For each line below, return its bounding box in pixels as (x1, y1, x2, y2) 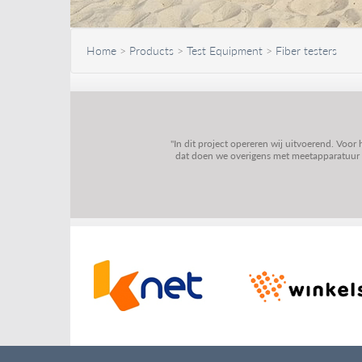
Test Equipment (187, 42, 263, 58)
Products (129, 42, 174, 58)
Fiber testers (276, 42, 337, 58)
